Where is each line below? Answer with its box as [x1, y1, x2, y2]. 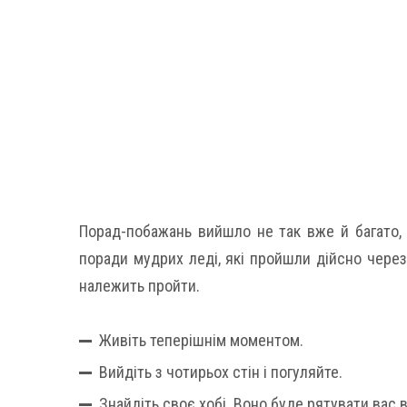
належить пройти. [79, 276, 200, 295]
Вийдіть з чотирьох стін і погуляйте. [99, 362, 342, 382]
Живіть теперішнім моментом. [99, 331, 303, 350]
